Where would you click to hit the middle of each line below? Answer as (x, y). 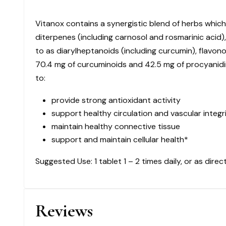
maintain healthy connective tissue (116, 126)
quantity (117, 37)
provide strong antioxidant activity (116, 100)
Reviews (64, 211)
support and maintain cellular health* (120, 139)
